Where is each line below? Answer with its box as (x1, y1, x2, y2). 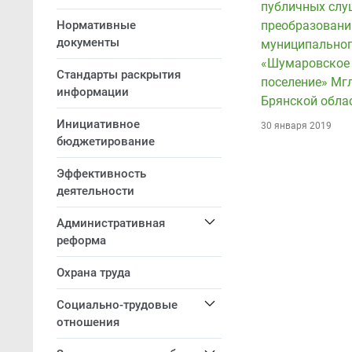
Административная (57, 216, 165, 230)
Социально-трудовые (57, 298, 178, 312)
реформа (57, 233, 106, 247)
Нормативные (57, 18, 136, 32)
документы (57, 35, 119, 49)
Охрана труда (57, 266, 130, 280)
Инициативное (57, 117, 140, 131)
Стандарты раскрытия (57, 68, 181, 82)
